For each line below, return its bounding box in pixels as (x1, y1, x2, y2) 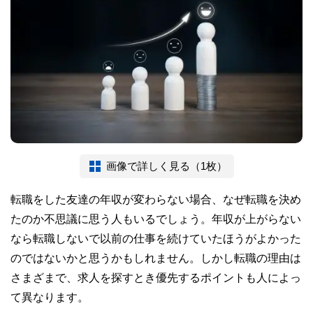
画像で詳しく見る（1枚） (105, 160, 227, 171)
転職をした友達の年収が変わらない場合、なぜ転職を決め (10, 193, 301, 205)
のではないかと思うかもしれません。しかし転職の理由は (10, 252, 301, 263)
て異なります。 (10, 291, 89, 303)
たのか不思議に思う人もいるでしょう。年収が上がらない (10, 212, 301, 224)
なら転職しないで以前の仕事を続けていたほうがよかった (10, 232, 301, 244)
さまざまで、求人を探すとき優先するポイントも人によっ (10, 271, 301, 283)
